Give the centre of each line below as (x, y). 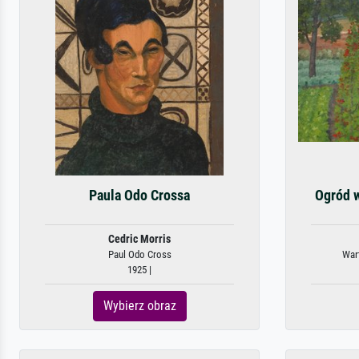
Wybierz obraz (139, 306)
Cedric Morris (139, 239)
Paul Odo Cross (139, 254)
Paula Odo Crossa (139, 196)
